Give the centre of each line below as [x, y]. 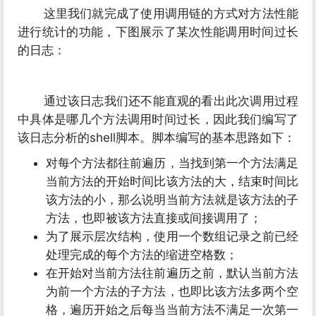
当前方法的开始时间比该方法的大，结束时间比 [172, 181]
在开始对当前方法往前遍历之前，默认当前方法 [172, 273]
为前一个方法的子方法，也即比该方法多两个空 [172, 291]
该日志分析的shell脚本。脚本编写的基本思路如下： [157, 138]
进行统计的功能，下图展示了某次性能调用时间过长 [158, 32]
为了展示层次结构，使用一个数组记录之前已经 [172, 236]
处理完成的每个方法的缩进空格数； [142, 255]
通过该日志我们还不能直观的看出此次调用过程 [158, 101]
